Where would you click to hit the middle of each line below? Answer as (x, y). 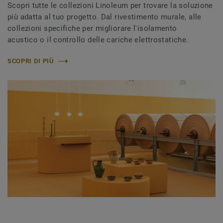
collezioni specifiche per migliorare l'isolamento (92, 28)
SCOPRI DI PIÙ (31, 61)
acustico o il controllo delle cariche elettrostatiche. (98, 40)
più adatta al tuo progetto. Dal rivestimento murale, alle (105, 17)
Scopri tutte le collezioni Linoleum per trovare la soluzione (110, 5)
